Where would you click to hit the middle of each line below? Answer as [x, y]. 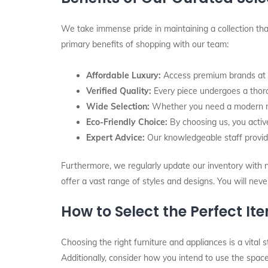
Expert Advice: [115, 138]
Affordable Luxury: [124, 75]
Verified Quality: [119, 91]
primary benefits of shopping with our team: [145, 44]
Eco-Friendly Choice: [127, 122]
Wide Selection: [118, 106]
